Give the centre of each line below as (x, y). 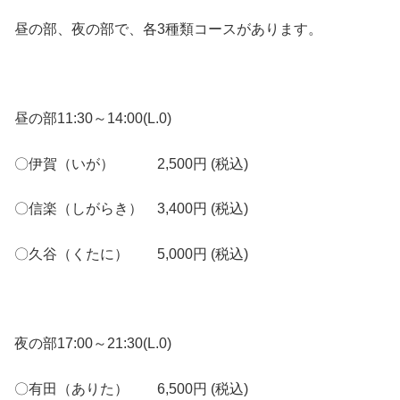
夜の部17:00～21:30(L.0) (93, 344)
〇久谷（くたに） (86, 254)
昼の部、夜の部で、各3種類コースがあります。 (168, 29)
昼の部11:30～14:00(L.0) (93, 119)
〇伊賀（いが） (86, 163)
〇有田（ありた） (86, 388)
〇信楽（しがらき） (86, 209)
